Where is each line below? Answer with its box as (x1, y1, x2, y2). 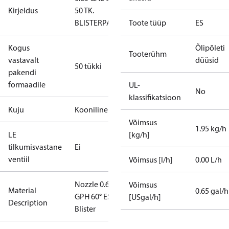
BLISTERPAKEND (75, 17, 131, 28)
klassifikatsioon (129, 92, 181, 102)
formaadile (8, 79, 45, 89)
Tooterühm (129, 49, 167, 59)
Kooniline (75, 104, 108, 114)
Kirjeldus (8, 5, 38, 15)
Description (8, 197, 48, 208)
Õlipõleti (195, 42, 225, 53)
